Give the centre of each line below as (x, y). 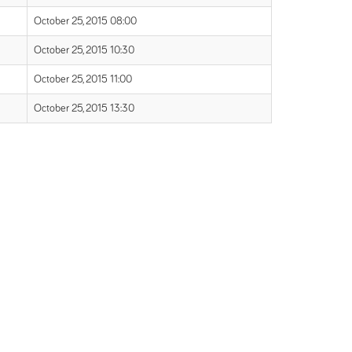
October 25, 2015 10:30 (84, 50)
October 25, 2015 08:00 (85, 21)
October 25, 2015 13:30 (84, 108)
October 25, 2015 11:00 (83, 79)
